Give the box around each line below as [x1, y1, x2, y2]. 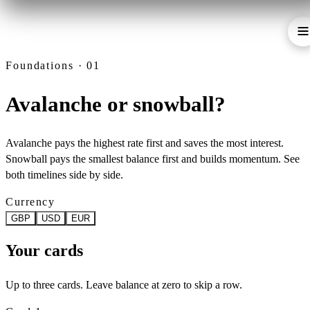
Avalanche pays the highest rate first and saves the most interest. [6, 136, 284, 149]
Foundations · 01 [6, 59, 101, 71]
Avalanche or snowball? [6, 91, 226, 116]
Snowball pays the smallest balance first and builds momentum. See [6, 152, 300, 165]
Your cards [6, 241, 83, 260]
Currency [6, 195, 55, 208]
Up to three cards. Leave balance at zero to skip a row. [6, 278, 242, 291]
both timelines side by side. [6, 168, 123, 181]
